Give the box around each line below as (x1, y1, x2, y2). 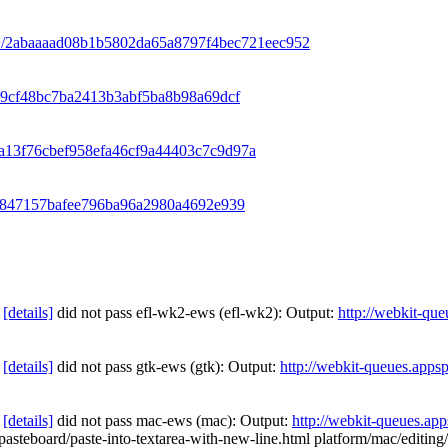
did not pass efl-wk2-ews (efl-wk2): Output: (53, 304, 338, 321)
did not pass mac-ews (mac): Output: (53, 412, 292, 429)
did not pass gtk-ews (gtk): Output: (53, 358, 280, 375)
